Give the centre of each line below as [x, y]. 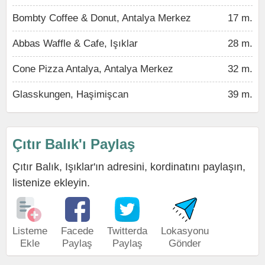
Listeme [30, 231]
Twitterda [127, 231]
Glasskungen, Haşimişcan [70, 94]
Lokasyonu [185, 231]
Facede [77, 231]
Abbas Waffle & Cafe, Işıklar [75, 43]
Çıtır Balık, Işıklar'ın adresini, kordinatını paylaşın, [129, 167]
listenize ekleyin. [51, 183]
